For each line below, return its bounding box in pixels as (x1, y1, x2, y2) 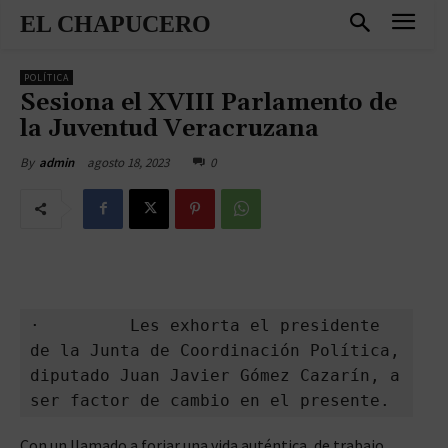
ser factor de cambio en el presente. (30, 390, 390, 410)
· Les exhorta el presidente (30, 315, 380, 335)
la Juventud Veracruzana (20, 113, 319, 144)
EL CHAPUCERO (20, 11, 211, 37)
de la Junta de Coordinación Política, (30, 340, 400, 360)
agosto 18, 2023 (87, 153, 169, 171)
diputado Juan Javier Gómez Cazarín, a (30, 365, 400, 385)
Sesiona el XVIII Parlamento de (20, 87, 397, 118)
